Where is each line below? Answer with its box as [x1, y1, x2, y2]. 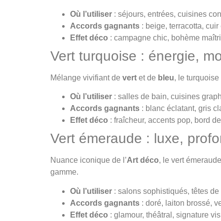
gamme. [50, 168, 78, 177]
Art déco [127, 156, 159, 165]
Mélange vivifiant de [50, 74, 122, 82]
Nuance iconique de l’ [50, 156, 127, 165]
